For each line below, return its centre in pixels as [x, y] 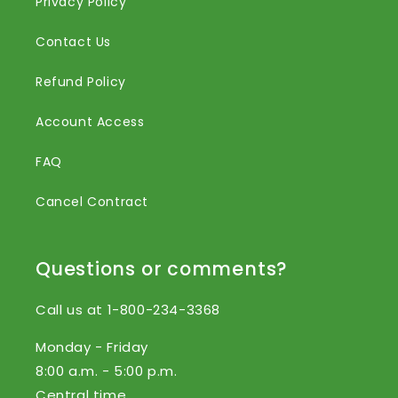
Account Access [90, 122]
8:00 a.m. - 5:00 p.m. [107, 371]
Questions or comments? [162, 269]
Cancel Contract [92, 202]
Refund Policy [81, 82]
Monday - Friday [92, 347]
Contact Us [73, 42]
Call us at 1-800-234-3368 [128, 310]
